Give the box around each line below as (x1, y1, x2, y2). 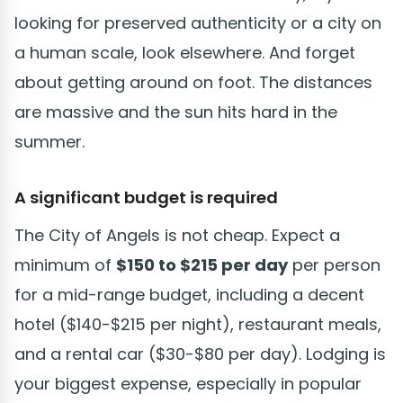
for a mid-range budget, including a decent (14, 282, 364, 306)
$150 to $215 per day (116, 253, 288, 276)
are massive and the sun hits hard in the (14, 100, 337, 123)
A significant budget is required (14, 185, 278, 209)
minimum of (14, 253, 116, 276)
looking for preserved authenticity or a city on (14, 11, 381, 34)
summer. (14, 130, 85, 153)
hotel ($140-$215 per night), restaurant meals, (14, 312, 381, 336)
